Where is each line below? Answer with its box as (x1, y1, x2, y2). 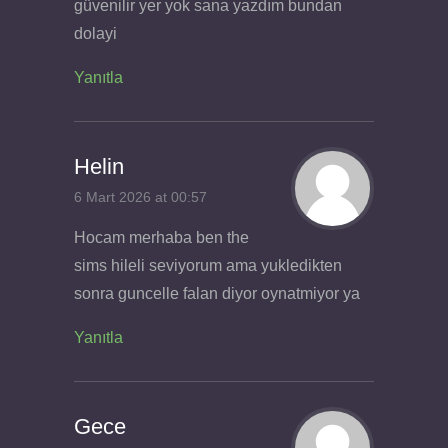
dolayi (74, 24, 117, 42)
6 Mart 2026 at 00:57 (74, 190, 207, 206)
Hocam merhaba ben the (74, 228, 249, 246)
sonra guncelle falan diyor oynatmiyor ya (74, 284, 360, 302)
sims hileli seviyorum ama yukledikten (74, 256, 342, 274)
